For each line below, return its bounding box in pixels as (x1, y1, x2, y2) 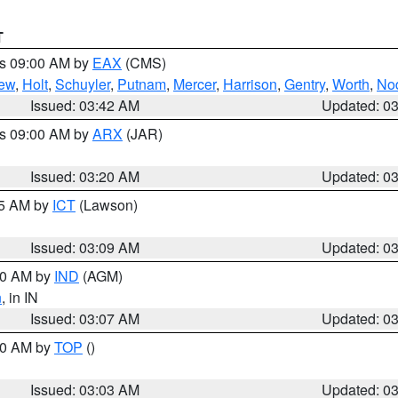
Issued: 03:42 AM (30, 95, 140, 115)
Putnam (117, 74, 166, 94)
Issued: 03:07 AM (30, 308, 140, 329)
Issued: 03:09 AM (30, 237, 140, 258)
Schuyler (55, 74, 110, 94)
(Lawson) (76, 195, 138, 215)
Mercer (173, 74, 216, 94)
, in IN (2, 287, 38, 307)
